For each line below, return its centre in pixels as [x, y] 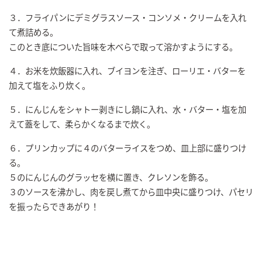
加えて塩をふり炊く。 [49, 85]
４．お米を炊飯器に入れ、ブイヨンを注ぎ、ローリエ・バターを [127, 70]
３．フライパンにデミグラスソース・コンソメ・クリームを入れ [127, 17]
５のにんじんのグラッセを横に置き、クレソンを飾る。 [111, 177]
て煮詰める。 [33, 32]
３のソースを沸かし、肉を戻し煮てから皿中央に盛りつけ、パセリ [131, 191]
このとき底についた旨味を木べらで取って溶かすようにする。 [123, 46]
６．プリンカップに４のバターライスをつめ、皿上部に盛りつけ [127, 147]
